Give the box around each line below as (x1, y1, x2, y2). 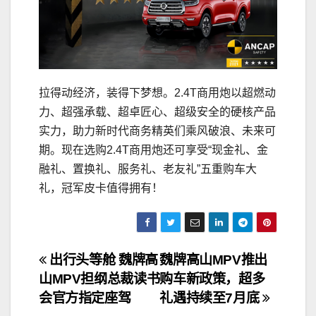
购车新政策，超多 (159, 272, 265, 287)
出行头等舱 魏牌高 (46, 253, 158, 268)
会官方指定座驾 (39, 291, 131, 306)
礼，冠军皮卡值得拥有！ (39, 182, 163, 195)
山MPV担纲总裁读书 (39, 272, 160, 287)
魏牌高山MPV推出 (159, 253, 267, 268)
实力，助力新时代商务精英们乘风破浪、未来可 (39, 125, 276, 138)
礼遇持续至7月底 (159, 291, 262, 306)
